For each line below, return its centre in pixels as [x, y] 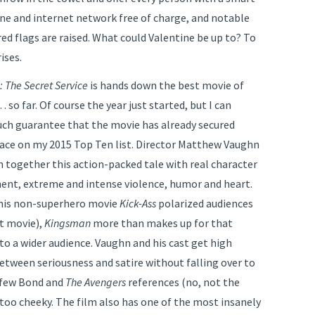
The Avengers [96, 282]
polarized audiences [205, 204]
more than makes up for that [162, 223]
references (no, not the [183, 282]
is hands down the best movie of [166, 85]
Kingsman [67, 223]
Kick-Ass [138, 204]
